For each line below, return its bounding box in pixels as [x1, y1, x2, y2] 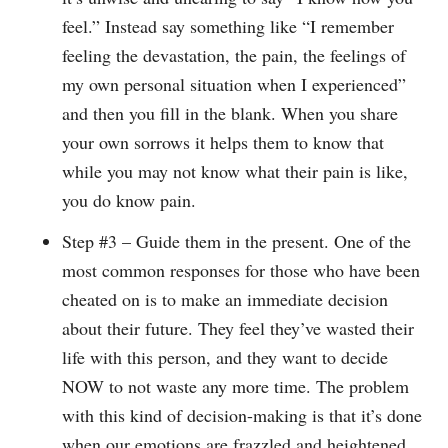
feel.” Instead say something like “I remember [62, 14, 395, 39]
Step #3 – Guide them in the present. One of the [62, 229, 412, 254]
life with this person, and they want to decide [62, 345, 389, 370]
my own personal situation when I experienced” [62, 72, 407, 97]
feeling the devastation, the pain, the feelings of [62, 43, 407, 68]
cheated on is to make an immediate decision [62, 287, 389, 312]
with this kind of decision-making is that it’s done [62, 403, 423, 428]
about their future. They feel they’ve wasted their [62, 316, 415, 341]
